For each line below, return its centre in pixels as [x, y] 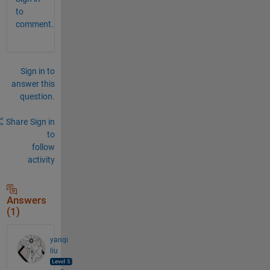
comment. [34, 24]
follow [43, 147]
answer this [33, 83]
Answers [26, 200]
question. [37, 96]
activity [41, 159]
